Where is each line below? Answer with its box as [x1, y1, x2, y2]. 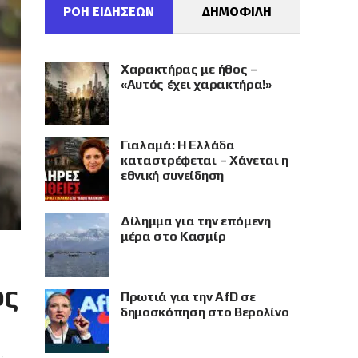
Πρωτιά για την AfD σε [121, 289, 256, 304]
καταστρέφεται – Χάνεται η [121, 153, 288, 168]
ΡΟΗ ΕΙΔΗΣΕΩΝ [63, 4, 154, 19]
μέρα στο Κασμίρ [121, 229, 226, 244]
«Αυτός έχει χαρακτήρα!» [121, 77, 272, 92]
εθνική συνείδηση [121, 168, 224, 183]
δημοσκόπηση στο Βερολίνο [121, 304, 289, 320]
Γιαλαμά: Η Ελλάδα [121, 137, 235, 153]
